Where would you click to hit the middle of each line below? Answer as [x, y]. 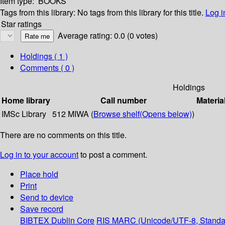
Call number [123, 100]
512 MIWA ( [73, 114]
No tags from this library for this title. [140, 13]
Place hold [39, 174]
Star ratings [21, 24]
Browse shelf [117, 114]
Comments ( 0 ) [47, 68]
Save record [42, 209]
